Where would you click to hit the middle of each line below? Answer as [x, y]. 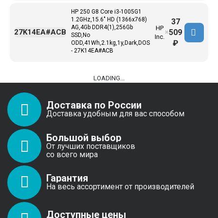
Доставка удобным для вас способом [115, 114]
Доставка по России [94, 105]
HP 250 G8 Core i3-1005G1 [106, 12]
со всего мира [72, 154]
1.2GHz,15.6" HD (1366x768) [109, 19]
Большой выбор [84, 137]
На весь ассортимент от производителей [120, 187]
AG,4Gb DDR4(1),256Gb [102, 27]
